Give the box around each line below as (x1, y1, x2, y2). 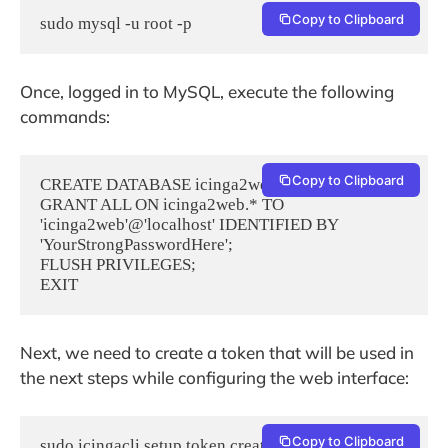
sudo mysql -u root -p (40, 13, 192, 33)
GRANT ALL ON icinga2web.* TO (40, 194, 284, 214)
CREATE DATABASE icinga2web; (40, 174, 282, 194)
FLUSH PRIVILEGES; (40, 254, 196, 274)
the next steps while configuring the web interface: (20, 367, 409, 389)
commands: (20, 106, 110, 128)
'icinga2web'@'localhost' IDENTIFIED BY (40, 214, 339, 234)
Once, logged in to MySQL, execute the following (20, 81, 394, 103)
